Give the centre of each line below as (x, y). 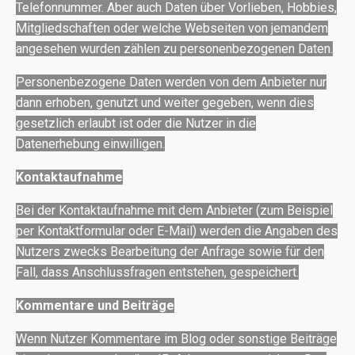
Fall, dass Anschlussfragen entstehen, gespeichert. (157, 273)
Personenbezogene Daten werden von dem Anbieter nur (171, 82)
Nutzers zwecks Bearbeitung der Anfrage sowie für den (170, 252)
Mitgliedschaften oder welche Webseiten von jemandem (172, 29)
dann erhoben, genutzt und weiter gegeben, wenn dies (165, 103)
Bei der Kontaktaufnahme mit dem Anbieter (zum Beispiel (174, 211)
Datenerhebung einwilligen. (90, 144)
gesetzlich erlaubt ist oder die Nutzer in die (136, 124)
